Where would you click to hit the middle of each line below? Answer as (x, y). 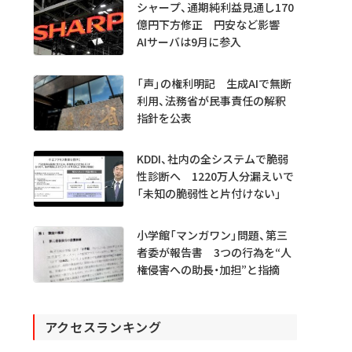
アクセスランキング (103, 327)
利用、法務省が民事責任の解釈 (211, 100)
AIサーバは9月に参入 (189, 41)
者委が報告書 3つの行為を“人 (214, 252)
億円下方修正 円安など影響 (213, 24)
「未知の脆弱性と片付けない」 (209, 193)
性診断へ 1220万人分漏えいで (215, 176)
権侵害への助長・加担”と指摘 (208, 269)
